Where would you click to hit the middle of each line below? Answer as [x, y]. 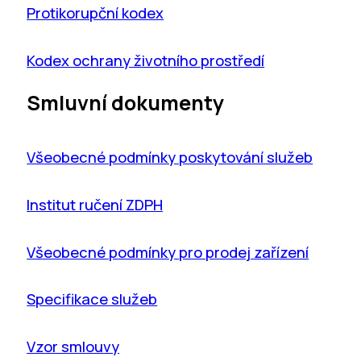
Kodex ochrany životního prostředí [146, 60]
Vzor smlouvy [73, 346]
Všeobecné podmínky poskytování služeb [170, 157]
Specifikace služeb [92, 299]
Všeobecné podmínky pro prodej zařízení [168, 251]
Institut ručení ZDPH [95, 204]
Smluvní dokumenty [126, 103]
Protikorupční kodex [95, 13]
